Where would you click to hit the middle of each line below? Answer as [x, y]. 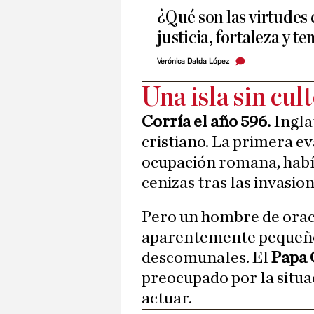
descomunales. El [206, 258]
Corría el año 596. [207, 122]
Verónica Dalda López [193, 62]
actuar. [167, 299]
